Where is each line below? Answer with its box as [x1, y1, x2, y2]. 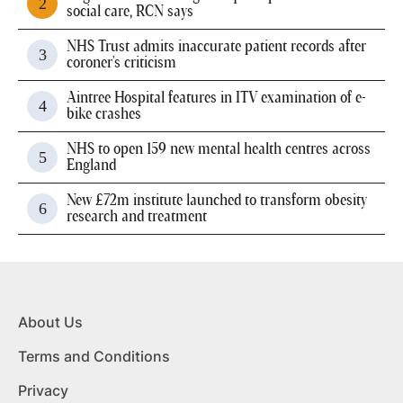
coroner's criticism [67, 55, 176, 71]
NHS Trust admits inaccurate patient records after [67, 39, 366, 55]
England [67, 157, 116, 174]
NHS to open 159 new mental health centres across [67, 141, 371, 157]
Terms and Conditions [18, 347, 170, 365]
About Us [18, 313, 83, 331]
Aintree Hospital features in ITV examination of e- [67, 90, 366, 106]
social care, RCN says [67, 4, 193, 20]
